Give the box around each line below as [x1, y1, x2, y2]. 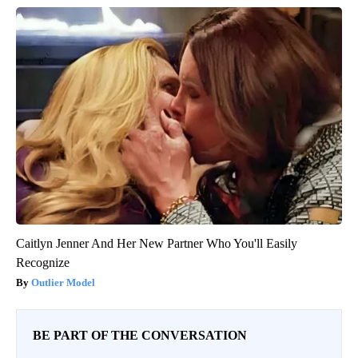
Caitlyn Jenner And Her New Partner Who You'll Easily [16, 236, 297, 250]
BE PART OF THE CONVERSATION [33, 328, 247, 342]
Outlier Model [31, 276, 95, 288]
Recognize [16, 255, 70, 269]
